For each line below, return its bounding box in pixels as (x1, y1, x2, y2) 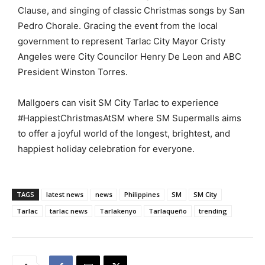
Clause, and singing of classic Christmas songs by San (18, 4, 245, 16)
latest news (46, 189, 83, 199)
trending (199, 206, 227, 215)
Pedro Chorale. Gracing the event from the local (18, 20, 218, 31)
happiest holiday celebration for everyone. (18, 143, 195, 154)
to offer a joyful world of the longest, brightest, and (18, 127, 230, 139)
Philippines (124, 189, 160, 199)
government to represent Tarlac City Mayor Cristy (18, 35, 225, 47)
